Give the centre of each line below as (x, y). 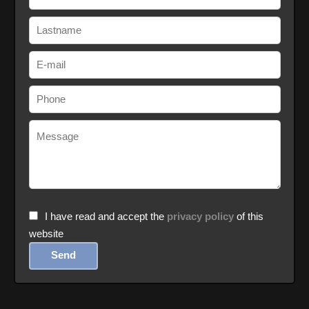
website (46, 233)
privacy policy (200, 216)
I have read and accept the (106, 216)
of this (248, 216)
